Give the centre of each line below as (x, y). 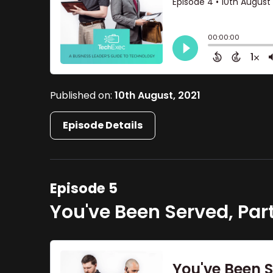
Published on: (83, 95)
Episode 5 (84, 188)
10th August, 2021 (158, 95)
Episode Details (103, 125)
